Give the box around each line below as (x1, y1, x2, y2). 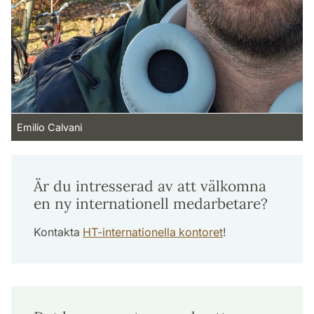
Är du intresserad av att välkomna (34, 176, 266, 196)
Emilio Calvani (17, 121, 82, 133)
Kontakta (34, 224, 83, 239)
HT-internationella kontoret (83, 224, 223, 239)
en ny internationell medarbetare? (34, 193, 268, 213)
